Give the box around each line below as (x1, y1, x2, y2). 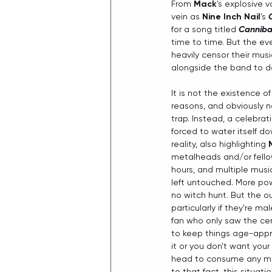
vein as (171, 12, 202, 22)
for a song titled (171, 24, 239, 35)
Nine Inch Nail (202, 12, 260, 22)
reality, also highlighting (171, 139, 268, 149)
